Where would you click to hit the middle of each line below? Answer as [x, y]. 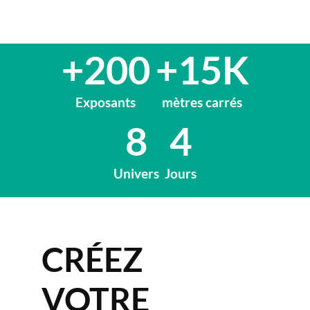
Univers [136, 173]
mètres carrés [202, 103]
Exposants [106, 103]
